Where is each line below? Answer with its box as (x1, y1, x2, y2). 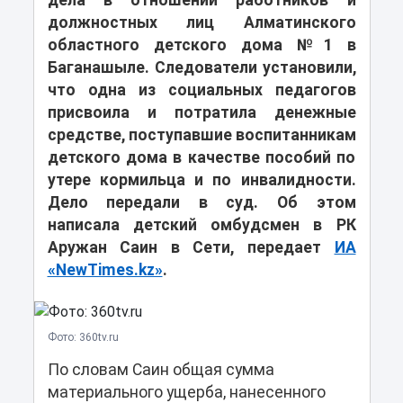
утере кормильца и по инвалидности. (47, 171, 356, 190)
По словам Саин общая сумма (47, 361, 274, 380)
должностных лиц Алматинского (47, 13, 356, 32)
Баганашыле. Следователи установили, (47, 58, 356, 77)
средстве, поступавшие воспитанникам (47, 126, 356, 145)
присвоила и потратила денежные (47, 103, 356, 122)
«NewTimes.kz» (47, 261, 163, 280)
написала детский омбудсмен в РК (47, 216, 356, 235)
